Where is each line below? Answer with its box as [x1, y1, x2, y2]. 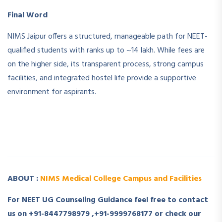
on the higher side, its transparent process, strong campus [7, 58, 204, 71]
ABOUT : [7, 172, 40, 186]
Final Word [7, 9, 48, 22]
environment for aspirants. [7, 86, 96, 99]
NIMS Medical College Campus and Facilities [40, 172, 202, 186]
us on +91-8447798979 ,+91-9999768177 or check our [7, 208, 201, 221]
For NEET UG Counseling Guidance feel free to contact [7, 194, 208, 207]
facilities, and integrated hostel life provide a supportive [7, 72, 196, 85]
